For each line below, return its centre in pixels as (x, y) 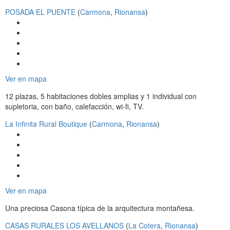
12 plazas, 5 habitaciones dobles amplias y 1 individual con (101, 96)
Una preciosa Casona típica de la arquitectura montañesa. (100, 208)
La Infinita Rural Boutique (46, 124)
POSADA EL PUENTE (40, 12)
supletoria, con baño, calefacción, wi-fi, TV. (74, 107)
